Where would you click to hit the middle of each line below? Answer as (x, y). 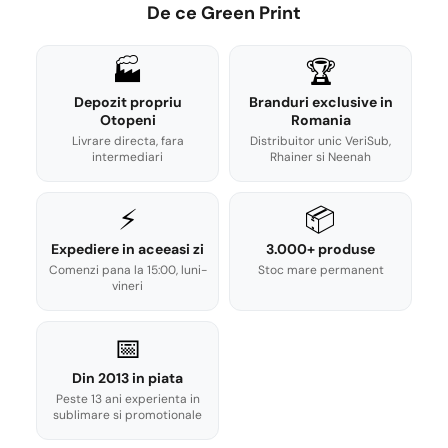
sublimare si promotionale (127, 415)
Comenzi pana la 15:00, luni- (127, 270)
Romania (320, 120)
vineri (127, 286)
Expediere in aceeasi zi (127, 249)
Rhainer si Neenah (320, 157)
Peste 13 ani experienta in (127, 399)
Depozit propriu (127, 102)
